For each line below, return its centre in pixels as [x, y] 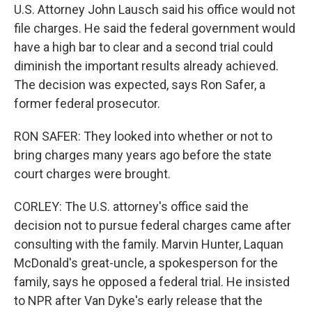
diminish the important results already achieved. [146, 66]
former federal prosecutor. [87, 103]
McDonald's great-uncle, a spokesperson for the [146, 263]
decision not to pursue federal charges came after [153, 225]
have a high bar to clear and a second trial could [143, 47]
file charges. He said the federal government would [155, 28]
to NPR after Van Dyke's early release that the [138, 301]
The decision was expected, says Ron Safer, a [140, 85]
